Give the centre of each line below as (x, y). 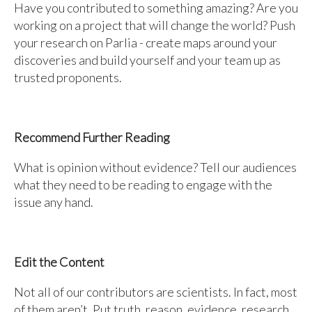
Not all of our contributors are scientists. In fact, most (156, 292)
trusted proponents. (68, 77)
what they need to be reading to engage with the (143, 185)
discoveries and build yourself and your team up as (147, 60)
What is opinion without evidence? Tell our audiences (155, 167)
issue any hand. (54, 202)
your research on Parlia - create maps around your (146, 42)
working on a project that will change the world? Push (155, 25)
